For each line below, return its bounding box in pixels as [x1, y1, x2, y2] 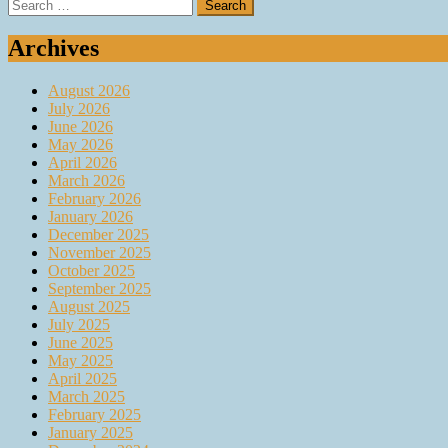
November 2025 [48, 244, 151, 262]
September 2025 [48, 280, 151, 298]
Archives [8, 35, 99, 62]
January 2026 [48, 208, 133, 226]
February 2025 [48, 406, 141, 424]
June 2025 [48, 334, 113, 352]
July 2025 [48, 316, 110, 334]
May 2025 [48, 352, 113, 370]
